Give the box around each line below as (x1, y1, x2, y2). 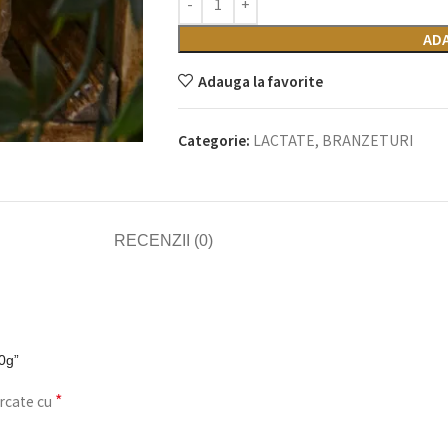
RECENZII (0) (113, 232, 213, 249)
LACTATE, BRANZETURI (252, 130, 413, 150)
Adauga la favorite (197, 70, 323, 91)
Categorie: (177, 130, 250, 150)
